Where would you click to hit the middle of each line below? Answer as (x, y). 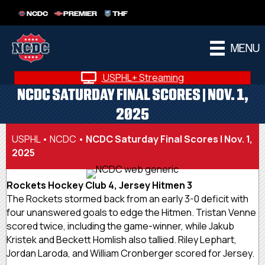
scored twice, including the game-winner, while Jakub (120, 226)
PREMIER (80, 14)
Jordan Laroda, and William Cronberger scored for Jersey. (130, 253)
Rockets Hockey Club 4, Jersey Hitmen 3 (99, 185)
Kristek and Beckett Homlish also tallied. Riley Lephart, (122, 239)
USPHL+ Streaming (143, 78)
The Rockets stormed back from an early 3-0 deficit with (127, 198)
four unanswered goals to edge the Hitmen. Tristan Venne (131, 212)
